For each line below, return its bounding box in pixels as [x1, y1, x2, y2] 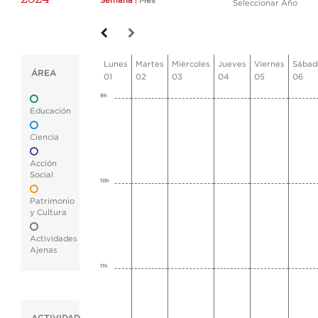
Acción [30, 160, 57, 168]
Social [30, 171, 53, 179]
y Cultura [30, 209, 67, 216]
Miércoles [172, 60, 210, 68]
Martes [136, 60, 164, 68]
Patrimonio [30, 197, 75, 205]
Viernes [254, 60, 285, 68]
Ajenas [30, 246, 57, 254]
